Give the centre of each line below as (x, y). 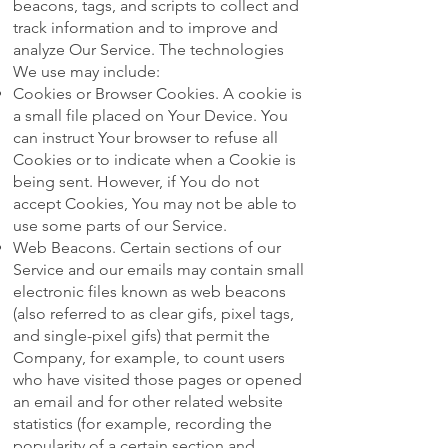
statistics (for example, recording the (142, 424)
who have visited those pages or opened (157, 380)
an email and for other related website (148, 402)
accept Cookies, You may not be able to (155, 204)
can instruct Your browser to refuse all (145, 138)
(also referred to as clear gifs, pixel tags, (153, 314)
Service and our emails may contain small (158, 270)
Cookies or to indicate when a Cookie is (154, 160)
